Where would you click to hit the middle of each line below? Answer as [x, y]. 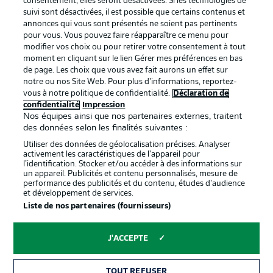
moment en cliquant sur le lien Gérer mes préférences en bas [133, 59]
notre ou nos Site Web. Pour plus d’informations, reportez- [130, 82]
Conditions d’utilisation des [198, 104]
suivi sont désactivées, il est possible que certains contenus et [134, 12]
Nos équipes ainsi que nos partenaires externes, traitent [133, 117]
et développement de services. [79, 193]
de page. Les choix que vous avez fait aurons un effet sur [126, 70]
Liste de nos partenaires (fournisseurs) [97, 206]
